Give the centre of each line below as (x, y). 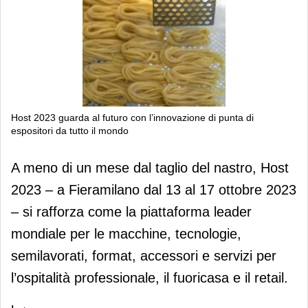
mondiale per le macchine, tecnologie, (126, 233)
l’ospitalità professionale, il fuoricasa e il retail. (150, 277)
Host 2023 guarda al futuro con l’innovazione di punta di (132, 117)
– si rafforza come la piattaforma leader (131, 211)
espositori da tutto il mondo (70, 130)
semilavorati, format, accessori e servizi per (144, 255)
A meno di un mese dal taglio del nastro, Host (150, 167)
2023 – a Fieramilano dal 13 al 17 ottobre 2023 (154, 189)
